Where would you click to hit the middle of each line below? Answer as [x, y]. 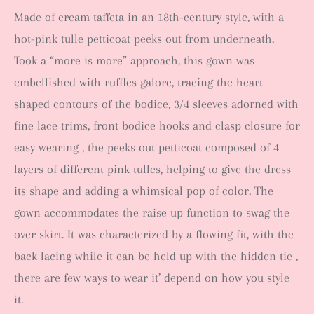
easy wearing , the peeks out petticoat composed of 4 [146, 147]
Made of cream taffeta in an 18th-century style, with [146, 17]
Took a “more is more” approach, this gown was [134, 60]
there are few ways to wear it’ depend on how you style [152, 278]
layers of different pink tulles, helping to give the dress [152, 169]
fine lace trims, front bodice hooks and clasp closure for [157, 125]
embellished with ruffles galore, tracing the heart [138, 82]
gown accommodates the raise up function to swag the [152, 212]
